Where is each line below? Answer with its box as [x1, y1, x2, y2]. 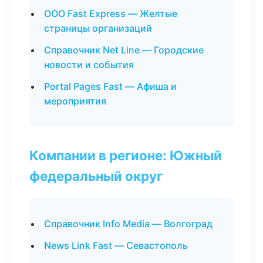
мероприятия [44, 95, 106, 107]
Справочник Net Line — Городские [44, 44, 204, 56]
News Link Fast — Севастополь [44, 240, 188, 251]
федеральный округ [29, 168, 163, 184]
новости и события [44, 59, 134, 70]
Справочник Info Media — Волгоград [44, 218, 213, 230]
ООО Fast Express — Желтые [44, 8, 177, 19]
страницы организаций [44, 22, 152, 34]
